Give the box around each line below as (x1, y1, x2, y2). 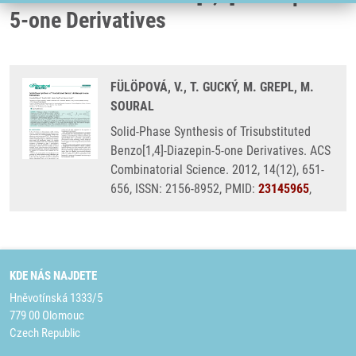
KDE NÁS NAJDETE (10, 269, 97, 283)
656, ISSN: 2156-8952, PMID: (110, 181, 258, 196)
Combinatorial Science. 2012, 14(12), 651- (110, 162, 324, 177)
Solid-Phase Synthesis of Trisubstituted (110, 124, 311, 139)
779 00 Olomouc (10, 308, 84, 323)
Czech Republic (10, 326, 80, 340)
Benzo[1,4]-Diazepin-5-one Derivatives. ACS (110, 143, 331, 158)
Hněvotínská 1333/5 (10, 291, 103, 305)
